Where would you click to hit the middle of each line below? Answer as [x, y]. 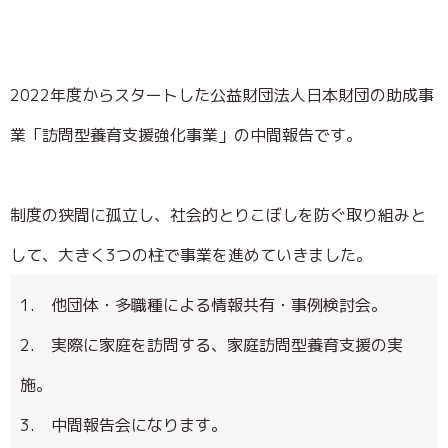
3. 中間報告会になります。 [123, 424]
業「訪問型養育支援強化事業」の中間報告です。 [186, 134]
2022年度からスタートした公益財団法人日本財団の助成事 [222, 94]
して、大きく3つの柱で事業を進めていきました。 [191, 254]
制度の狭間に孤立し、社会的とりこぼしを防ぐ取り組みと [218, 214]
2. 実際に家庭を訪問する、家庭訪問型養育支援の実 [211, 344]
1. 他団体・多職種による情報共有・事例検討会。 [203, 304]
